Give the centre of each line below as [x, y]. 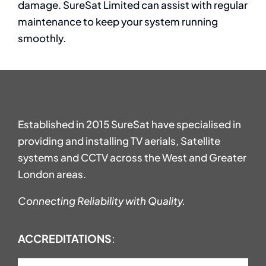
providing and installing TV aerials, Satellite [119, 141]
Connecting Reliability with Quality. [101, 201]
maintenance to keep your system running [118, 22]
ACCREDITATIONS [64, 239]
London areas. [52, 174]
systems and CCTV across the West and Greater [132, 158]
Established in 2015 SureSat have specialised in [129, 124]
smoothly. [42, 38]
